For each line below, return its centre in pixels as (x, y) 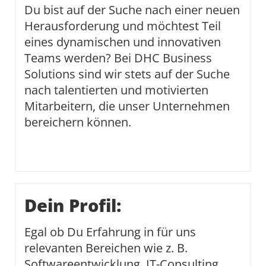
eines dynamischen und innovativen (123, 42)
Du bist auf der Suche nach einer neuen (132, 10)
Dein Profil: (73, 205)
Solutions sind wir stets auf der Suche (127, 74)
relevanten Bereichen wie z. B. (106, 248)
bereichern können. (78, 122)
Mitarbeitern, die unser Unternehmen (127, 106)
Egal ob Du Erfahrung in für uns (110, 232)
